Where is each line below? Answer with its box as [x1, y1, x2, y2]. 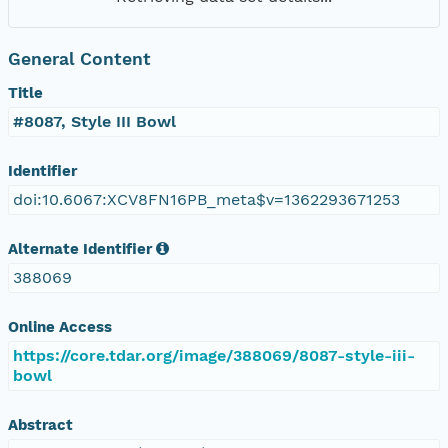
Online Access [8, 317, 112, 336]
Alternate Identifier [8, 239, 152, 258]
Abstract [8, 415, 73, 434]
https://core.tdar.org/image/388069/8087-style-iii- [13, 345, 415, 365]
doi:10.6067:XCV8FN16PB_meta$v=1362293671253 [13, 189, 400, 209]
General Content [8, 48, 151, 69]
